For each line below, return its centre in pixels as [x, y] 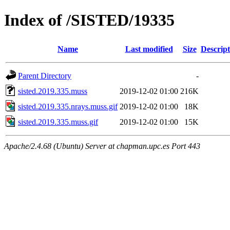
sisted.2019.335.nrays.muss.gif [68, 106]
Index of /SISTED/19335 [89, 20]
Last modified [149, 49]
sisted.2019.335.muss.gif [58, 122]
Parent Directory [45, 75]
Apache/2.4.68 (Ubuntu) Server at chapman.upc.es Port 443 [102, 146]
